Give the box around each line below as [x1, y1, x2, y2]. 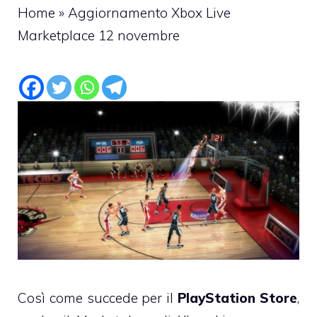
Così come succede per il [18, 289, 178, 306]
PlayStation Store [178, 289, 298, 306]
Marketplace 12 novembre [18, 27, 180, 45]
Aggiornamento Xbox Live [68, 4, 231, 22]
